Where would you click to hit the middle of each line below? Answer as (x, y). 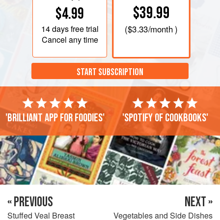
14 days (55, 28)
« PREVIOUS (30, 202)
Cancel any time (70, 39)
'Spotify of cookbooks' (165, 118)
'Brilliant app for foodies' (55, 118)
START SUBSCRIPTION (110, 72)
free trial (83, 28)
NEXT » (199, 202)
